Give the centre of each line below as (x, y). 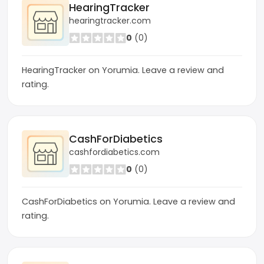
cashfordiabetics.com (114, 152)
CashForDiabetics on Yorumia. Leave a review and (128, 202)
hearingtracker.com (110, 20)
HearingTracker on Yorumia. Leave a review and (123, 70)
